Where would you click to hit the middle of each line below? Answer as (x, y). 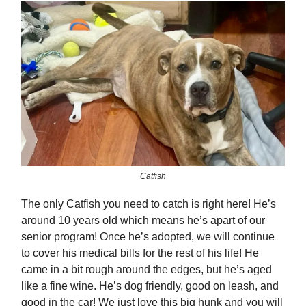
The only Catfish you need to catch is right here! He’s (149, 204)
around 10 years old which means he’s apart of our (143, 221)
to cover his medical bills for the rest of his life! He (140, 253)
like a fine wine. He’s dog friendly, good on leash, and (150, 286)
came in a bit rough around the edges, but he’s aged (147, 270)
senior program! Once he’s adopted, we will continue (148, 237)
